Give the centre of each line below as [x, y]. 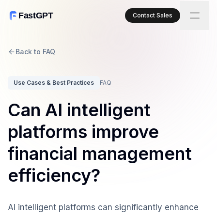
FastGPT [36, 15]
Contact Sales [153, 15]
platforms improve [83, 132]
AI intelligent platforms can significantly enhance [103, 207]
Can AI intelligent [79, 110]
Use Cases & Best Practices [54, 83]
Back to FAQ [35, 52]
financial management [100, 154]
